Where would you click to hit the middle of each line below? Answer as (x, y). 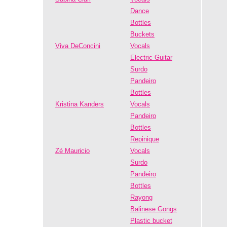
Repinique (145, 139)
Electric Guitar (151, 58)
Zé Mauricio (72, 151)
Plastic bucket (151, 221)
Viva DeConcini (78, 46)
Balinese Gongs (154, 209)
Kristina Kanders (80, 104)
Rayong (141, 197)
